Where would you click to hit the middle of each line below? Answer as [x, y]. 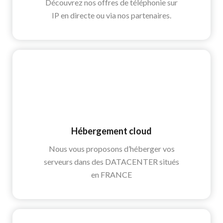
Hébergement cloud [111, 131]
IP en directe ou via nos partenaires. [111, 15]
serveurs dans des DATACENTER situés [111, 162]
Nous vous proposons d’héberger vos [111, 149]
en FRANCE [111, 175]
